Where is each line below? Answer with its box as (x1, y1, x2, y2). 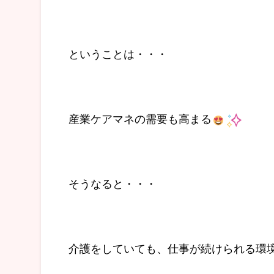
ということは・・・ (68, 45, 168, 62)
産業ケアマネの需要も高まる (68, 110, 212, 127)
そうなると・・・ (68, 175, 157, 191)
